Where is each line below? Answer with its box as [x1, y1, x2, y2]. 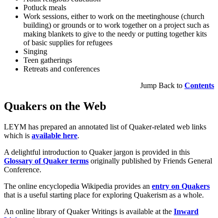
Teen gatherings [23, 56, 72, 65]
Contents [184, 81, 214, 90]
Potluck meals [23, 3, 66, 12]
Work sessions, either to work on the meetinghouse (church [23, 12, 204, 21]
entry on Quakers [152, 182, 210, 190]
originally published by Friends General [89, 156, 212, 165]
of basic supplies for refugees [23, 38, 112, 47]
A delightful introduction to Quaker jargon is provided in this [4, 147, 190, 156]
